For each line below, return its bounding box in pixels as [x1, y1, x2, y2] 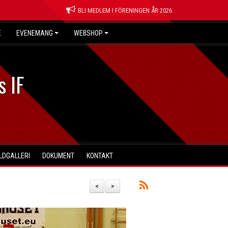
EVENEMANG [16, 29, 53, 37]
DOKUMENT [42, 152, 74, 160]
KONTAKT [87, 152, 113, 160]
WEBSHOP [74, 29, 103, 37]
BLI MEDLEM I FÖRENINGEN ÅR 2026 [78, 7, 172, 14]
